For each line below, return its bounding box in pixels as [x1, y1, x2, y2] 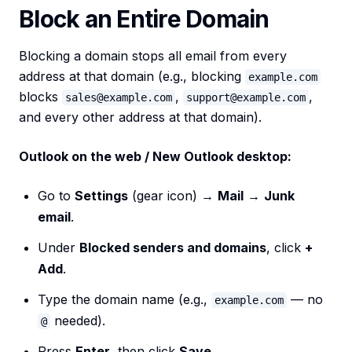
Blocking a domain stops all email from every [19, 48, 287, 64]
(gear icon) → [128, 188, 218, 204]
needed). [50, 313, 105, 329]
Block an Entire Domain [19, 5, 269, 34]
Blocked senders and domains [79, 240, 266, 256]
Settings [75, 188, 128, 204]
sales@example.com [65, 91, 172, 104]
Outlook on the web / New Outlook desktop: [19, 148, 291, 165]
